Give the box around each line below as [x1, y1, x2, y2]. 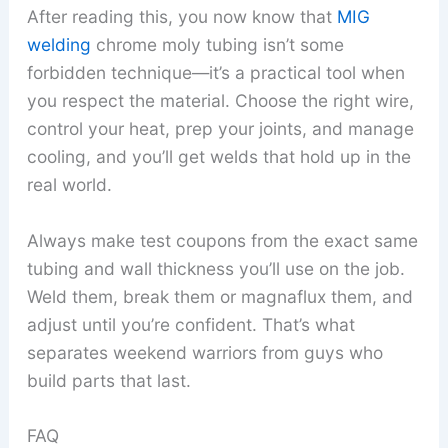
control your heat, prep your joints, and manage [26, 117, 414, 139]
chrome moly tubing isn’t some [90, 33, 344, 55]
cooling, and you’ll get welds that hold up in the [26, 145, 411, 167]
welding [26, 33, 91, 55]
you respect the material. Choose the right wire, [26, 89, 414, 111]
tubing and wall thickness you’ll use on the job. [26, 257, 405, 279]
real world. [26, 173, 112, 195]
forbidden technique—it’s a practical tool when [26, 61, 405, 83]
